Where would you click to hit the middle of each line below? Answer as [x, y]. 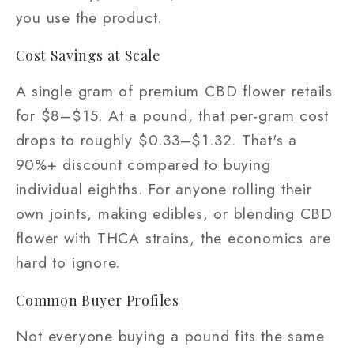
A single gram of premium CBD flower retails [174, 91]
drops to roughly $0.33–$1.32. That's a [156, 140]
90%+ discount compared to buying [143, 165]
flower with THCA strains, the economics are [173, 238]
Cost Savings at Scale [88, 55]
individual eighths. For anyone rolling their [164, 189]
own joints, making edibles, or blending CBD [174, 214]
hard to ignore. [68, 263]
